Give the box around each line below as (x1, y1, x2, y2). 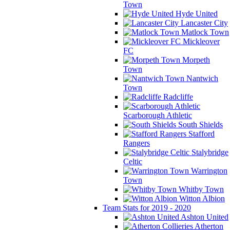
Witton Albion (177, 194, 225, 203)
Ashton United (179, 213, 228, 221)
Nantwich (184, 74, 218, 83)
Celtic (123, 157, 142, 166)
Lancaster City (179, 18, 228, 27)
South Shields (176, 120, 223, 129)
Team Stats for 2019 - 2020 (103, 203, 191, 212)
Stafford (186, 129, 215, 138)
